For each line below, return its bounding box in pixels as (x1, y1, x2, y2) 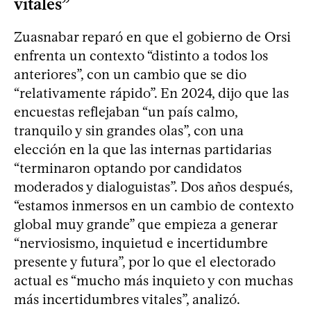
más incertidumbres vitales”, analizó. (14, 291, 240, 308)
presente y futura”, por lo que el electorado (14, 253, 276, 271)
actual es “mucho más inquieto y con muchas (14, 272, 293, 289)
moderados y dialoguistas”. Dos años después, (14, 178, 292, 196)
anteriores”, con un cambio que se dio (14, 66, 246, 83)
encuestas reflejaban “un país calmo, (14, 103, 237, 121)
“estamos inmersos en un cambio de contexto (14, 197, 294, 215)
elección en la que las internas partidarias (14, 141, 271, 158)
